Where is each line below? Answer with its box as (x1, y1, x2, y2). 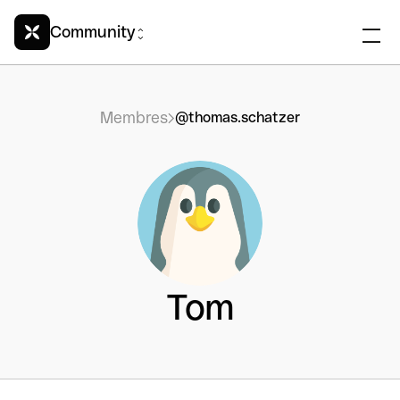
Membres (100, 108, 168, 127)
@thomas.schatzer (175, 109, 300, 126)
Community (50, 22, 135, 41)
